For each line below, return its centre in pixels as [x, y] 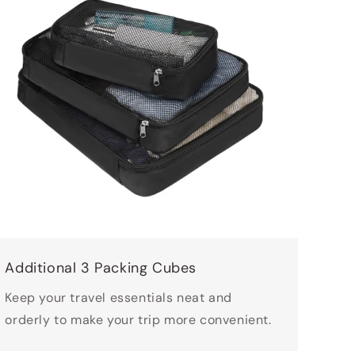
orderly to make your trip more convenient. [138, 320]
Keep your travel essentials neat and [118, 298]
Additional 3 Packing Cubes [101, 268]
